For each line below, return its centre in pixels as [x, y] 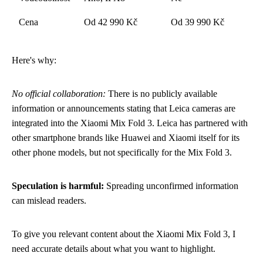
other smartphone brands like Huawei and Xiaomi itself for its [126, 138]
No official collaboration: [59, 94]
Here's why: [34, 60]
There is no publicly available [161, 94]
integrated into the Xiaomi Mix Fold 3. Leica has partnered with [130, 123]
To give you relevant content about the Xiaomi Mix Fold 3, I [124, 234]
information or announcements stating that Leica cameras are [124, 108]
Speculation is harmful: [58, 186]
